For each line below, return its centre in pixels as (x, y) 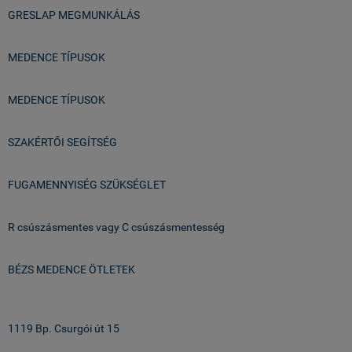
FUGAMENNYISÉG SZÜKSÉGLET (87, 185)
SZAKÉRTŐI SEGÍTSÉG (62, 142)
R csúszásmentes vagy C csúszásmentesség (116, 227)
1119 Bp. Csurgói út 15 (64, 328)
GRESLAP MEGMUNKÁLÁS (74, 15)
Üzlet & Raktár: (44, 304)
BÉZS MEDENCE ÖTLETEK (71, 269)
